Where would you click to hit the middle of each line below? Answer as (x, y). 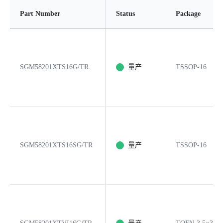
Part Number (40, 14)
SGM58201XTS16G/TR (54, 67)
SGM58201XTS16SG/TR (56, 145)
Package (188, 14)
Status (125, 14)
